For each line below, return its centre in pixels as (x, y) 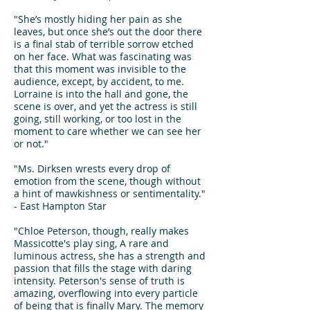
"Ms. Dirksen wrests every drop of (92, 168)
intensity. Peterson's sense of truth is (99, 281)
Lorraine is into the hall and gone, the (101, 94)
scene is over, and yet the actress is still (106, 106)
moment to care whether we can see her (108, 131)
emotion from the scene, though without (107, 181)
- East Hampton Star (60, 206)
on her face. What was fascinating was (103, 56)
